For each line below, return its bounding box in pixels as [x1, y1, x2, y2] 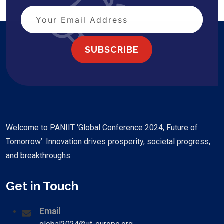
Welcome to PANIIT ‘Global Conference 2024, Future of [6, 123, 198, 132]
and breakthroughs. [6, 151, 72, 160]
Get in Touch [6, 179, 78, 193]
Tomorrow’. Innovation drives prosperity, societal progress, [6, 137, 210, 146]
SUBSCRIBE [85, 44, 139, 55]
